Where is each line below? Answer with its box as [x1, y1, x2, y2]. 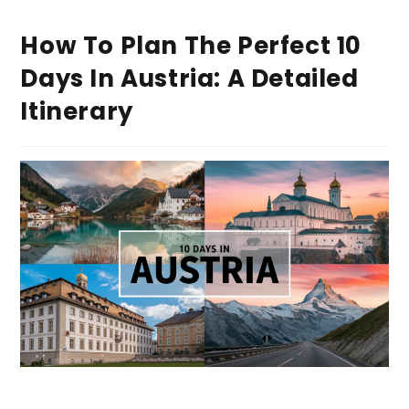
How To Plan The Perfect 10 [20, 29, 362, 62]
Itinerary [20, 95, 133, 128]
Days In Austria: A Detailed [20, 62, 359, 95]
